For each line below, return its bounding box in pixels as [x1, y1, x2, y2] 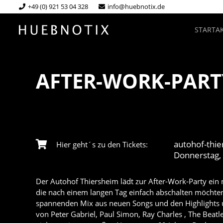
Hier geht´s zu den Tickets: [56, 139, 148, 149]
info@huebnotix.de [107, 2, 165, 11]
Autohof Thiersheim [50, 176, 118, 186]
